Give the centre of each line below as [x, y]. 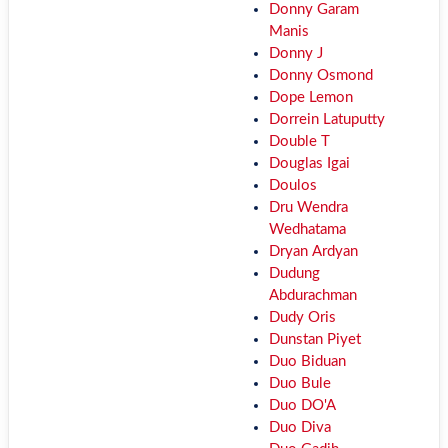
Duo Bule [299, 383]
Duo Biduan [307, 361]
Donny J [295, 53]
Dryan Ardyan [313, 251]
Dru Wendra [308, 207]
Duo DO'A [302, 405]
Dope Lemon [310, 97]
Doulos [292, 185]
